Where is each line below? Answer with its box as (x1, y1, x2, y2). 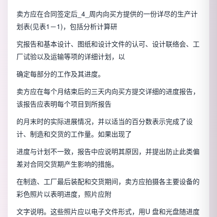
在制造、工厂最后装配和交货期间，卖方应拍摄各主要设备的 (16, 176, 200, 186)
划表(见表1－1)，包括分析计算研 (16, 21, 117, 31)
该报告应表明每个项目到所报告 (16, 99, 111, 109)
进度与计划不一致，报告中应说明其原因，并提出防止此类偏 (16, 146, 200, 156)
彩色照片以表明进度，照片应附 (16, 189, 111, 199)
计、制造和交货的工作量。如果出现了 (16, 129, 132, 139)
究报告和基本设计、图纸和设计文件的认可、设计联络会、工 (16, 39, 200, 49)
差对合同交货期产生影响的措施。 (16, 159, 118, 169)
